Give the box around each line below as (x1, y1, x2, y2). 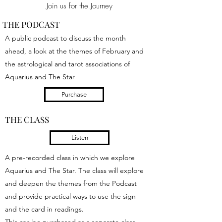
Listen (71, 134, 88, 141)
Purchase (61, 91, 87, 98)
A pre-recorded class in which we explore (5, 153, 135, 162)
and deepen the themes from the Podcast (5, 179, 137, 188)
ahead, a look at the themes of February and (5, 47, 144, 55)
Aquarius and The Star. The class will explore (5, 166, 144, 175)
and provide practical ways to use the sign (5, 192, 136, 201)
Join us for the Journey (46, 1, 112, 11)
